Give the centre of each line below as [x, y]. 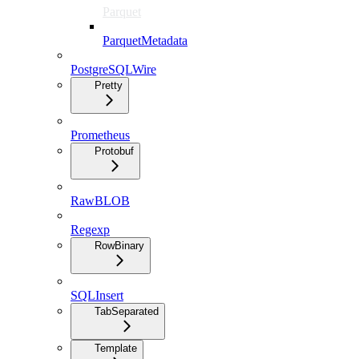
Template [116, 348]
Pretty [109, 85]
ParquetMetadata [145, 40]
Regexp [90, 229]
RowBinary [119, 245]
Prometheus [100, 135]
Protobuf [114, 151]
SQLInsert [97, 295]
